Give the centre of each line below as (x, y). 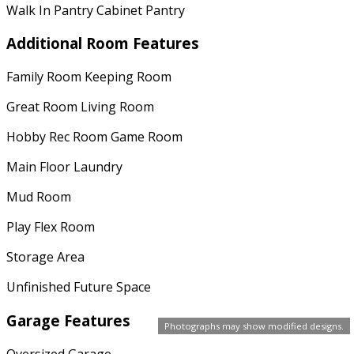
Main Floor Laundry (64, 167)
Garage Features (68, 320)
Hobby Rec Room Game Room (94, 137)
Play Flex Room (51, 227)
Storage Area (45, 257)
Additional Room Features (103, 43)
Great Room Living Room (80, 107)
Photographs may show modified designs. (254, 326)
